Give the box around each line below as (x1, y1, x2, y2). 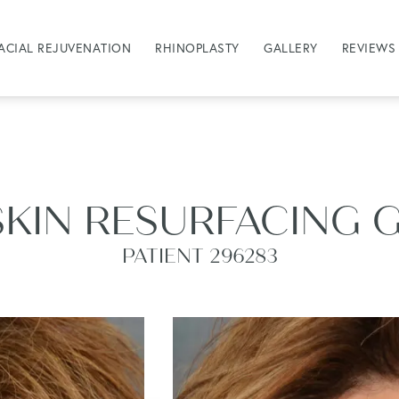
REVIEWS (341, 39, 396, 56)
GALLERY (264, 39, 318, 56)
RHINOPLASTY (155, 39, 240, 56)
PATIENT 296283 (121, 244, 278, 269)
